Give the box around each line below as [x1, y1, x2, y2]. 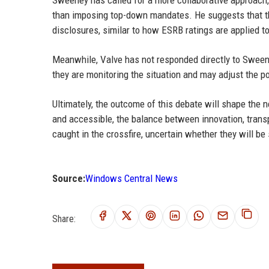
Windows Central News [85, 172, 178, 184]
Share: [52, 213, 76, 225]
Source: [52, 172, 85, 184]
